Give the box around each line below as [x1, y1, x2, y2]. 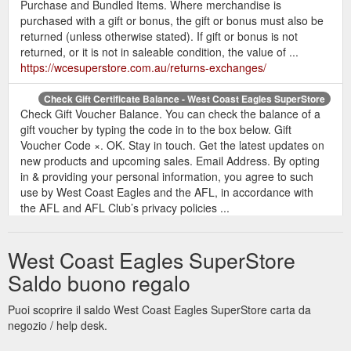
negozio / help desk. [8, 317, 107, 333]
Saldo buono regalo [8, 266, 190, 298]
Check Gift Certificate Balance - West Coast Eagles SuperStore [44, 91, 325, 106]
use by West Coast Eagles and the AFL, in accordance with [20, 183, 313, 200]
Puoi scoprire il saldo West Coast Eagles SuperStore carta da [8, 301, 311, 317]
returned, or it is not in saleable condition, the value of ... [20, 43, 299, 60]
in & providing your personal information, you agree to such [20, 168, 313, 184]
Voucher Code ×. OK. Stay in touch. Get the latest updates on [20, 136, 324, 153]
